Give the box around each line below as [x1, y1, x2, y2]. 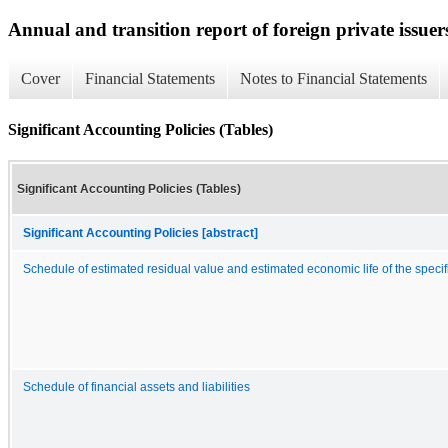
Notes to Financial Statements [240, 70, 427, 88]
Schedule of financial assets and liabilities [23, 380, 250, 393]
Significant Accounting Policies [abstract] [23, 226, 258, 239]
